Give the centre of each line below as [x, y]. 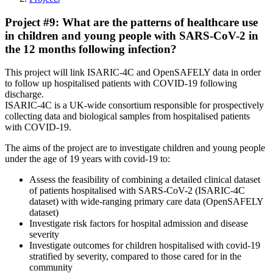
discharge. [24, 94]
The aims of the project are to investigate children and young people [135, 148]
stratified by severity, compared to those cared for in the [135, 257]
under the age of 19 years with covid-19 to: [87, 159]
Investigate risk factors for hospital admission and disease [139, 224]
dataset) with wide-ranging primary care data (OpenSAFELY [146, 202]
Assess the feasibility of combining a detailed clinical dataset [145, 180]
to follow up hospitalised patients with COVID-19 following [121, 83]
